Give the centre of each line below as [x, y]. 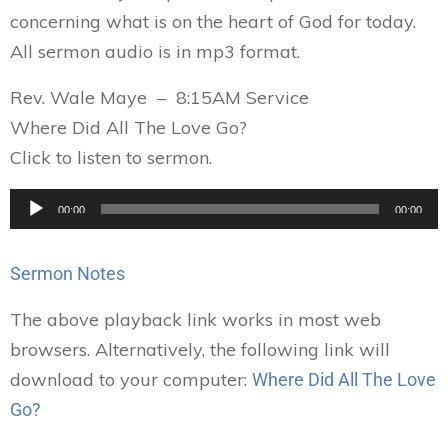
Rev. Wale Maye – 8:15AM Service [159, 97]
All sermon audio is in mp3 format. [155, 51]
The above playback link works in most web [195, 319]
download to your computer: [131, 379]
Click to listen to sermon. [111, 157]
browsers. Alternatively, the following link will [200, 349]
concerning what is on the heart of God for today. [213, 21]
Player [36, 232]
